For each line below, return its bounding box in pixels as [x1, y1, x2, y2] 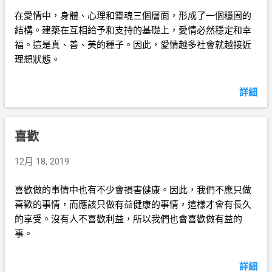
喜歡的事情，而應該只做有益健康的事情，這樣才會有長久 [15, 199, 251, 210]
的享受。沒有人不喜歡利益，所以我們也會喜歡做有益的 [15, 213, 242, 225]
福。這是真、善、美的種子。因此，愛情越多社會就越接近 [15, 39, 251, 50]
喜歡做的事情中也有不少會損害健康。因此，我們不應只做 [15, 184, 251, 195]
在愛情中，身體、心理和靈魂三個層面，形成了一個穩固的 [15, 10, 251, 21]
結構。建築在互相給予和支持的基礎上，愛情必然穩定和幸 [15, 25, 251, 36]
